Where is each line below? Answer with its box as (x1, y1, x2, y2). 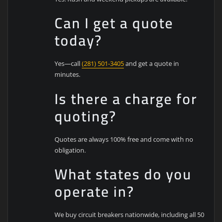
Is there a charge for (55, 85, 198, 112)
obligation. (55, 145, 86, 155)
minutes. (55, 70, 81, 79)
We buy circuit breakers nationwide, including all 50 (55, 210, 205, 220)
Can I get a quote (55, 9, 174, 37)
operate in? (55, 178, 135, 206)
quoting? (55, 102, 117, 130)
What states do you (55, 161, 192, 188)
